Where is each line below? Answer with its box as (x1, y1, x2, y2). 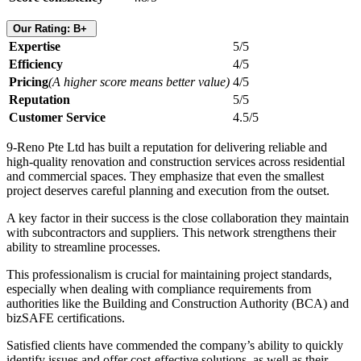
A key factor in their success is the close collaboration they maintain (6, 211, 349, 226)
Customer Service (9, 110, 106, 125)
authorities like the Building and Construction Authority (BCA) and (6, 297, 349, 311)
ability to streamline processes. (6, 240, 160, 255)
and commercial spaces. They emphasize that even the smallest (6, 169, 324, 184)
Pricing (9, 75, 48, 89)
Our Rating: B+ (13, 23, 90, 35)
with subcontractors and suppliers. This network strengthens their (6, 226, 336, 240)
